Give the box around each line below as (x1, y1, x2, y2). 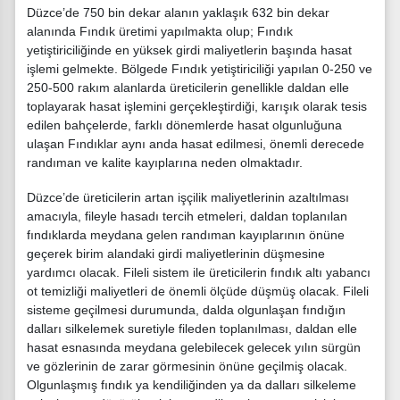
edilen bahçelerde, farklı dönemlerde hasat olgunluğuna (27, 118, 342, 133)
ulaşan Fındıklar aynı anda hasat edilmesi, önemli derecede (27, 137, 364, 152)
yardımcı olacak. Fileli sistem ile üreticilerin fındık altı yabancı (27, 264, 371, 279)
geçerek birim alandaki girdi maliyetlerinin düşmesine (27, 246, 325, 261)
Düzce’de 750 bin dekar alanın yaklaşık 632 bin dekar (27, 5, 329, 21)
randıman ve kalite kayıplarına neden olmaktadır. (27, 155, 303, 171)
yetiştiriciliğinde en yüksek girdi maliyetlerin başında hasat (27, 43, 352, 58)
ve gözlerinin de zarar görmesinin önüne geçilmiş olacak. (27, 358, 347, 373)
